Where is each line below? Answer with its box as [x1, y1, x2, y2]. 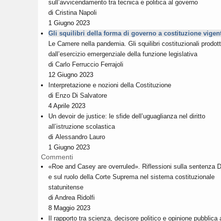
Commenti [41, 152, 73, 161]
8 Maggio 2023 [48, 204, 90, 212]
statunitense [48, 183, 83, 191]
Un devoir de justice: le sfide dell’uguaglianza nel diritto [48, 112, 205, 120]
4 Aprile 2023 [48, 102, 85, 110]
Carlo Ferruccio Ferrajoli [55, 60, 123, 68]
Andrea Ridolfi [55, 193, 95, 201]
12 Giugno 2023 [48, 71, 93, 78]
